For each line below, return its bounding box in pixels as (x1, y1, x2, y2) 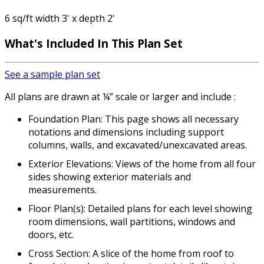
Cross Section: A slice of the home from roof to (28, 246, 234, 260)
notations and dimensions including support (28, 125, 224, 138)
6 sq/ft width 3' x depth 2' (5, 12, 115, 25)
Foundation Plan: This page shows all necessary (28, 112, 239, 126)
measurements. (28, 183, 97, 196)
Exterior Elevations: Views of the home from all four (28, 157, 256, 170)
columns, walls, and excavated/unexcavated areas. (28, 138, 247, 151)
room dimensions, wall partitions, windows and (28, 214, 235, 228)
